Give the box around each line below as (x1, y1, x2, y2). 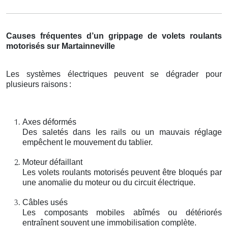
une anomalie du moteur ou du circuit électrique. (22, 178, 195, 187)
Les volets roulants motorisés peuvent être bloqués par (22, 167, 222, 177)
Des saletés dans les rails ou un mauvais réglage (22, 127, 222, 136)
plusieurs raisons (6, 79, 68, 89)
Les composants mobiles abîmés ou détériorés (22, 208, 222, 217)
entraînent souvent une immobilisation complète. (22, 218, 196, 227)
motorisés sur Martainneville (6, 41, 115, 50)
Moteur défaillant (22, 157, 82, 166)
